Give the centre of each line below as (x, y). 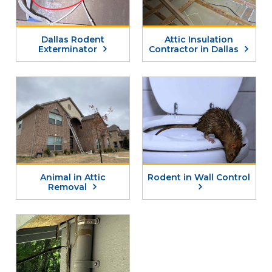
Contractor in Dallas (195, 49)
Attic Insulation (199, 39)
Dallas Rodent (73, 39)
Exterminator (69, 49)
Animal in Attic (73, 177)
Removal (69, 187)
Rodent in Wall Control (199, 177)
